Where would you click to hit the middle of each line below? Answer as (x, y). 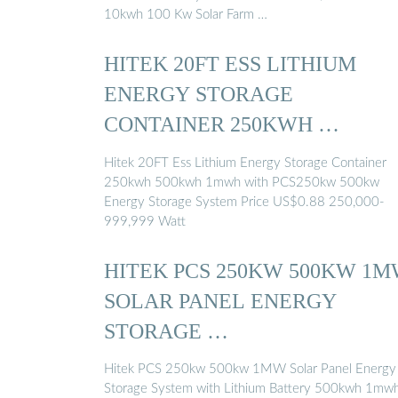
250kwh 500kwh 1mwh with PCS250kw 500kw (242, 182)
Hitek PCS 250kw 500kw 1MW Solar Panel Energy (250, 370)
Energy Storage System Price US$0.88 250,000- (244, 202)
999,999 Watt (145, 221)
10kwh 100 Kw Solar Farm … (186, 14)
